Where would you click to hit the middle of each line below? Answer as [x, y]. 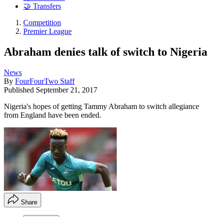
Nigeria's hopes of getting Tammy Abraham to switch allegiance [101, 106]
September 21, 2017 [67, 90]
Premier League [47, 31]
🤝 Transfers [42, 6]
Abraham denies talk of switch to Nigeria [106, 52]
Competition [42, 23]
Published [20, 90]
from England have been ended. [53, 115]
